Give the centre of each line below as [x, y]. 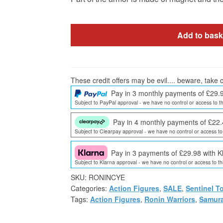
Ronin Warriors [169, 199]
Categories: [90, 188]
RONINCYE [107, 177]
